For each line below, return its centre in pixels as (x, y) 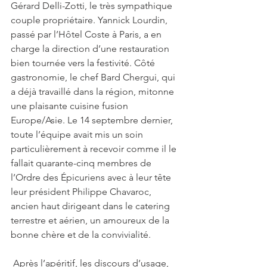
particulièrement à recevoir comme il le (95, 149)
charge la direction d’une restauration (91, 49)
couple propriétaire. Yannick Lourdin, (90, 20)
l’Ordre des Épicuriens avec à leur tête (92, 178)
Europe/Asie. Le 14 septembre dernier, (93, 120)
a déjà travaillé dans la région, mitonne (94, 92)
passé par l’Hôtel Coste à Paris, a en (87, 35)
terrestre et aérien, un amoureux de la (91, 221)
